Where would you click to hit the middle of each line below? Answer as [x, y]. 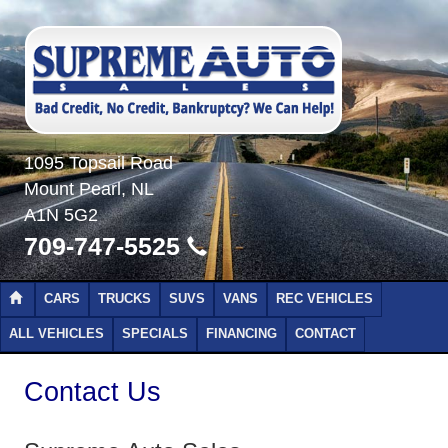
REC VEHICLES [324, 299]
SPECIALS [155, 334]
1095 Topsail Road [98, 163]
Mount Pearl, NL [89, 189]
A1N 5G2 [61, 215]
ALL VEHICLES [56, 334]
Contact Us [92, 392]
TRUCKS [124, 299]
